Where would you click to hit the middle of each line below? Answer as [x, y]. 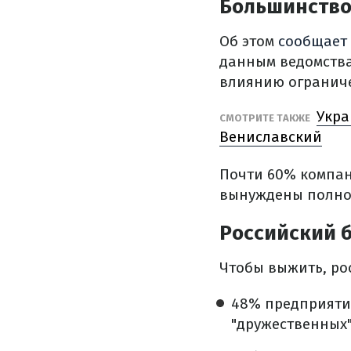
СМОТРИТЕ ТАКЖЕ [266, 118]
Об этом [249, 41]
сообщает [313, 41]
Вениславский [271, 137]
